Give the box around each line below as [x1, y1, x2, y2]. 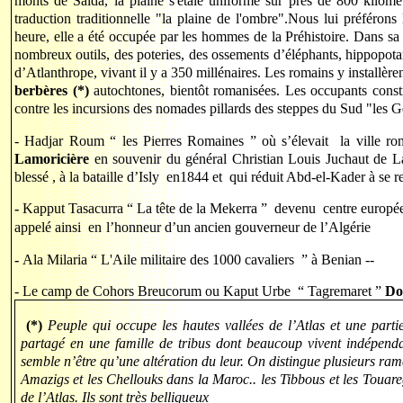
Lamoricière [14, 151, 94, 167]
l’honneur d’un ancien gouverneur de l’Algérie [106, 219, 371, 236]
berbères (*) [14, 83, 89, 99]
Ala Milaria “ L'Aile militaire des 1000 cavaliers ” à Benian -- [22, 252, 374, 268]
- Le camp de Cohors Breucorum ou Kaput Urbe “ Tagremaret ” [14, 283, 385, 300]
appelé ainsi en [14, 219, 102, 236]
